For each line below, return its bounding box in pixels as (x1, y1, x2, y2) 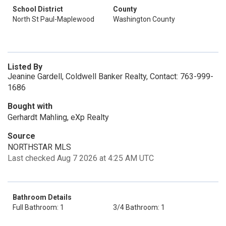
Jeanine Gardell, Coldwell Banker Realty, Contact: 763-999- (8, 72, 213, 81)
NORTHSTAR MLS (8, 142, 71, 152)
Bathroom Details (13, 193, 72, 201)
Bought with (8, 101, 52, 111)
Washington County (113, 15, 175, 23)
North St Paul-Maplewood (13, 15, 94, 23)
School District (13, 5, 63, 13)
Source (8, 131, 35, 141)
